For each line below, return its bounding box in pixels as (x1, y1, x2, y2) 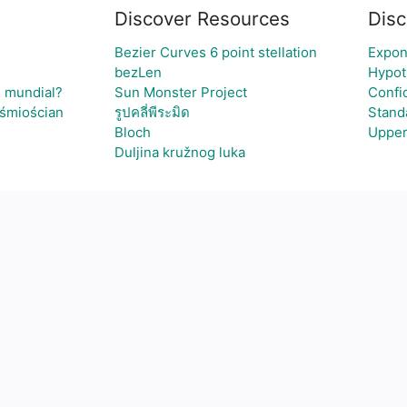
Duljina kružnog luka (114, 144, 245, 161)
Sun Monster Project (114, 84, 247, 101)
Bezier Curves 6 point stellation (114, 44, 317, 61)
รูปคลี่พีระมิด (114, 104, 190, 121)
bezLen (114, 64, 162, 81)
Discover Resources (114, 7, 290, 30)
